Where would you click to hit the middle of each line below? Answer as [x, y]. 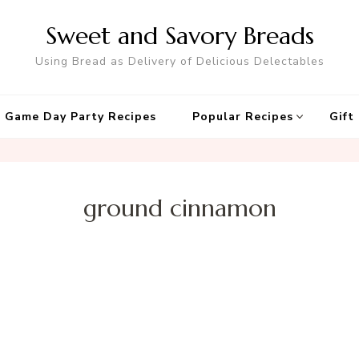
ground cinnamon [179, 208]
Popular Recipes [243, 117]
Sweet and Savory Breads [179, 36]
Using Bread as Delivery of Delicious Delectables [179, 61]
